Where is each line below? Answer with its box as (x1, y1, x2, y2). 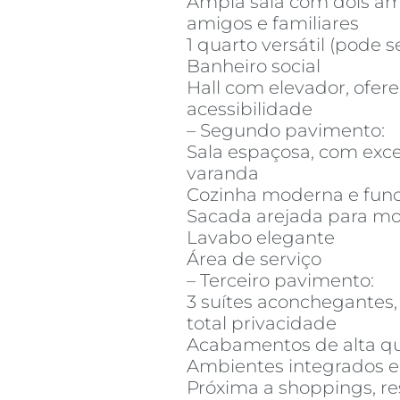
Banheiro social (187, 55, 321, 77)
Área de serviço (187, 248, 321, 270)
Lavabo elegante (187, 227, 335, 248)
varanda (187, 162, 259, 184)
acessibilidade (187, 98, 312, 120)
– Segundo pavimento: (187, 120, 385, 141)
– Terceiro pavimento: (187, 270, 374, 291)
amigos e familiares (187, 12, 359, 34)
